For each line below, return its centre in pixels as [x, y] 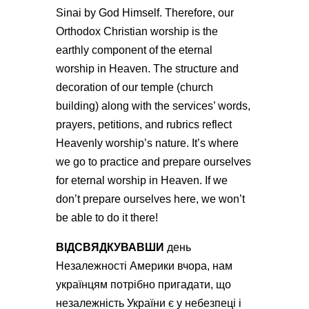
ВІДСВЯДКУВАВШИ [111, 247]
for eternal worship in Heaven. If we [141, 180]
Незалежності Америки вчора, [132, 266]
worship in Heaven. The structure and [147, 69]
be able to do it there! [108, 218]
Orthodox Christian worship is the [137, 31]
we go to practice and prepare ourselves [153, 162]
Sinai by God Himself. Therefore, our [144, 13]
